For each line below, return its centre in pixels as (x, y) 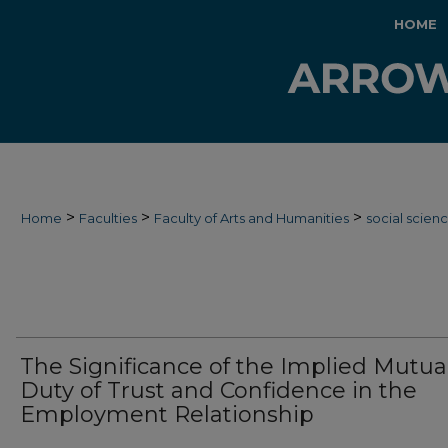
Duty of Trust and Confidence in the (218, 390)
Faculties (108, 218)
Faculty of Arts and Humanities (251, 218)
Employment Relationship (167, 414)
